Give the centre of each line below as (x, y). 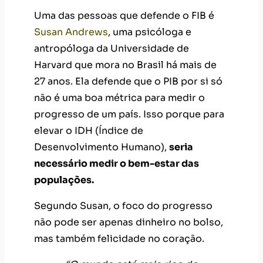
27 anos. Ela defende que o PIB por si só (128, 82)
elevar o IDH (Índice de (89, 131)
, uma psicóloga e (150, 32)
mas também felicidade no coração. (119, 239)
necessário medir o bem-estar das (117, 164)
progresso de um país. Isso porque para (129, 114)
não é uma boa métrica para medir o (119, 98)
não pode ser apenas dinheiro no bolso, (129, 222)
